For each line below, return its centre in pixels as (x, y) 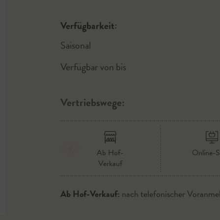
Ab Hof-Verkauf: (90, 194)
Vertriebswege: (92, 102)
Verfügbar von (88, 67)
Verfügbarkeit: (88, 26)
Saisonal (75, 45)
